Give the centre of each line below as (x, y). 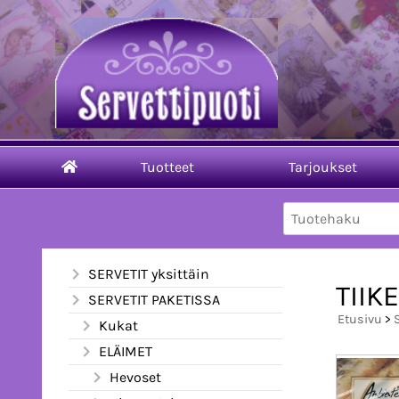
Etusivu (360, 320)
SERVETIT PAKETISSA (154, 299)
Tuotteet (167, 167)
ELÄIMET (126, 351)
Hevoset (135, 377)
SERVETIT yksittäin (149, 273)
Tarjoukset (322, 167)
